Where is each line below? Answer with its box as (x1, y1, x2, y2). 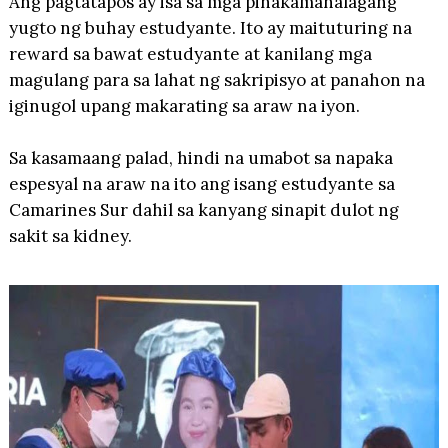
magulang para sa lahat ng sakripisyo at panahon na (8, 68, 425, 91)
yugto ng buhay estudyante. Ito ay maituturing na (8, 16, 412, 39)
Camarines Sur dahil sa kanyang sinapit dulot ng (8, 198, 399, 221)
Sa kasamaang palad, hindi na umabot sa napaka (8, 146, 393, 169)
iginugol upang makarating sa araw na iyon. (8, 94, 364, 117)
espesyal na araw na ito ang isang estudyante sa (8, 172, 395, 195)
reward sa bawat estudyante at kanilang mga (8, 42, 372, 65)
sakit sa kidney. (8, 224, 136, 247)
